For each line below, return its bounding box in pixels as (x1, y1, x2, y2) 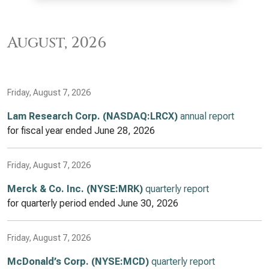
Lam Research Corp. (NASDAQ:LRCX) (7, 110, 178, 122)
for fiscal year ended (7, 125, 94, 136)
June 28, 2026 (94, 125, 155, 136)
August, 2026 (7, 32, 106, 53)
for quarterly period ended (7, 198, 118, 209)
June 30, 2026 (118, 198, 178, 209)
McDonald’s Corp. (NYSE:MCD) (7, 256, 149, 267)
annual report (178, 110, 234, 122)
